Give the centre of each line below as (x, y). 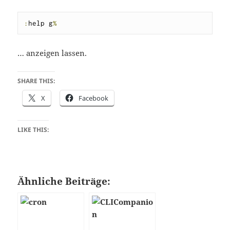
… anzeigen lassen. (52, 53)
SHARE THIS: (36, 81)
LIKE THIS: (33, 129)
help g (41, 23)
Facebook (94, 98)
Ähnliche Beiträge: (64, 181)
